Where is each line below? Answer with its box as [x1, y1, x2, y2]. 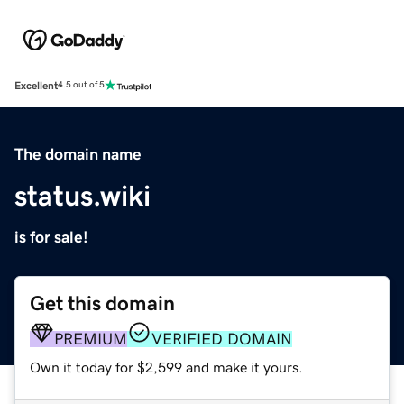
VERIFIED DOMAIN [151, 330, 292, 347]
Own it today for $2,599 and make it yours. [30, 359, 303, 374]
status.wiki [14, 180, 151, 210]
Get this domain [30, 292, 175, 314]
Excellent [14, 79, 58, 91]
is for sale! [14, 228, 88, 245]
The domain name [14, 145, 142, 162]
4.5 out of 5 [58, 80, 105, 90]
